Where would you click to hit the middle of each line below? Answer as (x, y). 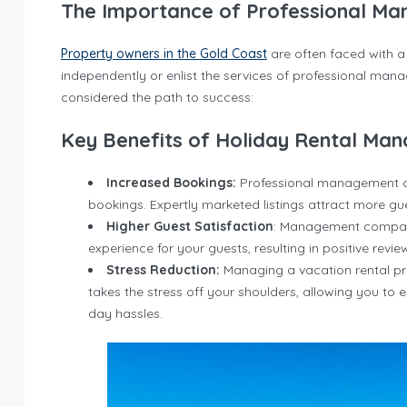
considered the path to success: (157, 97)
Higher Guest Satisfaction (190, 226)
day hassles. (125, 313)
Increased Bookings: (171, 183)
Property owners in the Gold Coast (164, 54)
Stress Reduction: (163, 270)
